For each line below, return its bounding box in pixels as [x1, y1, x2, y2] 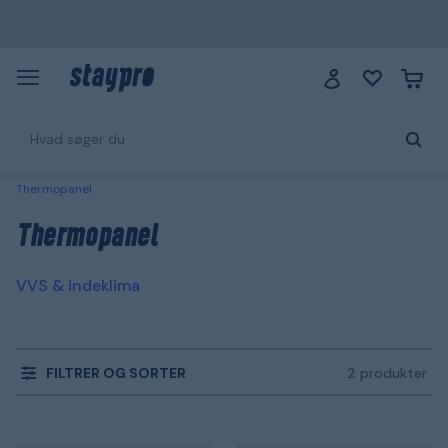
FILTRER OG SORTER [46, 363, 186, 382]
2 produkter [347, 364, 427, 382]
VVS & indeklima [16, 275, 140, 296]
